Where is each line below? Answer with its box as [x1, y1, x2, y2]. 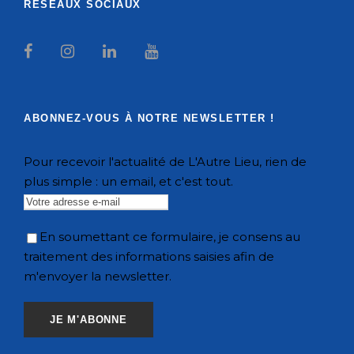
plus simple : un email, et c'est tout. [24, 174, 233, 190]
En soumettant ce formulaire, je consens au [40, 229, 300, 245]
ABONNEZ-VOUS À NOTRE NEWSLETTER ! [24, 112, 275, 125]
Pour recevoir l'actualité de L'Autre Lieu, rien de [24, 154, 307, 170]
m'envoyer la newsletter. [24, 269, 171, 284]
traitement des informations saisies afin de [24, 249, 274, 265]
